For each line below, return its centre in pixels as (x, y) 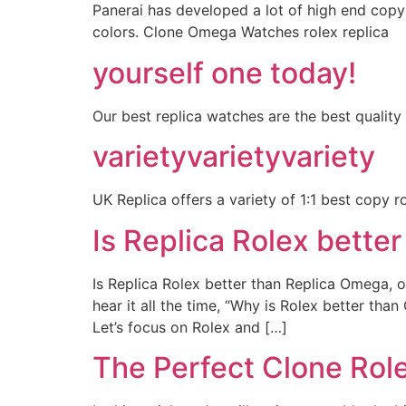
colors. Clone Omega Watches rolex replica (241, 32)
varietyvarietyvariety (234, 157)
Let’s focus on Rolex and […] (190, 327)
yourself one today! (224, 72)
